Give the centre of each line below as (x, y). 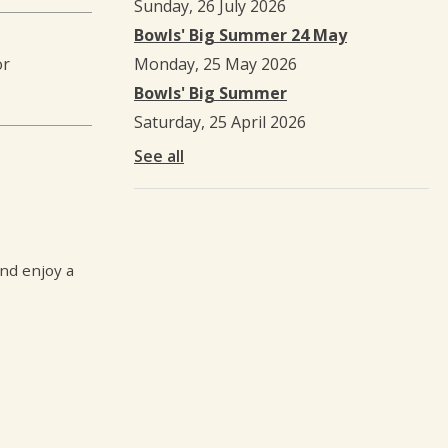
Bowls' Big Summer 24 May (240, 34)
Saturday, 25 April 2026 (220, 121)
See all (159, 155)
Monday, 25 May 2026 (215, 63)
